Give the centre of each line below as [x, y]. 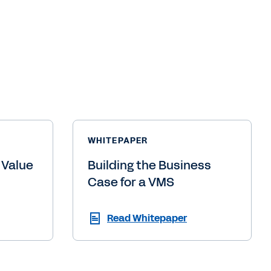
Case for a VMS [131, 182]
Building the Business [149, 165]
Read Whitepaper [147, 218]
